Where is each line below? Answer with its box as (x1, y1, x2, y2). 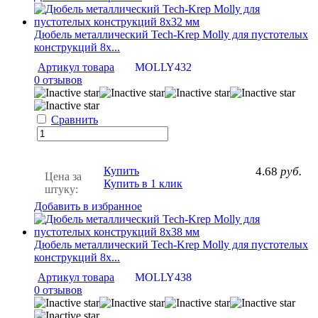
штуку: (45, 182, 78, 195)
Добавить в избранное (34, 199, 142, 212)
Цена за (45, 170, 82, 182)
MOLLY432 (135, 60, 192, 73)
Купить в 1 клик (104, 177, 182, 190)
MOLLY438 (135, 270, 192, 283)
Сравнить (51, 113, 98, 126)
